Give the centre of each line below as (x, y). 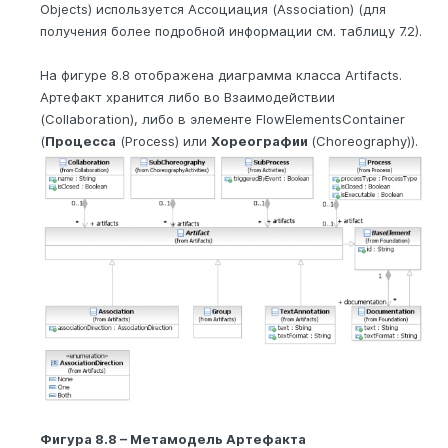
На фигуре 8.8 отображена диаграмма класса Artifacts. (221, 74)
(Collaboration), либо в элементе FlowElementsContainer (222, 118)
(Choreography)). (364, 140)
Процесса (80, 140)
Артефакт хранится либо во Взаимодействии (187, 96)
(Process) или (163, 140)
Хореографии (261, 140)
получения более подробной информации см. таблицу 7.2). (231, 30)
